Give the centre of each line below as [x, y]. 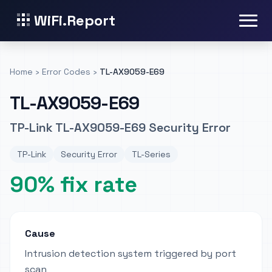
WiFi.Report [75, 20]
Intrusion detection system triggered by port [131, 253]
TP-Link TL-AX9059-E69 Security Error [120, 127]
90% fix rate [73, 185]
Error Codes [66, 72]
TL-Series [151, 154]
